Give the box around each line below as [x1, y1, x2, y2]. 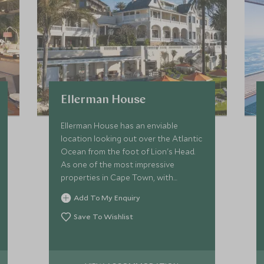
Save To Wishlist [74, 212, 134, 221]
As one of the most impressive [61, 159, 175, 170]
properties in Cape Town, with [61, 172, 174, 183]
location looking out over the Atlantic [61, 133, 203, 144]
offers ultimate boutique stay [61, 198, 171, 209]
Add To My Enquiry [74, 193, 141, 202]
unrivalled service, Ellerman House [61, 185, 187, 196]
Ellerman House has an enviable [61, 120, 179, 131]
